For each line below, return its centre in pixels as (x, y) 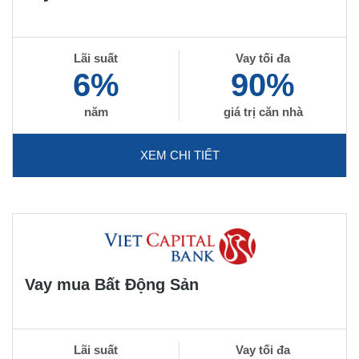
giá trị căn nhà (263, 112)
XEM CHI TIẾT (179, 155)
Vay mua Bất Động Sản (112, 284)
